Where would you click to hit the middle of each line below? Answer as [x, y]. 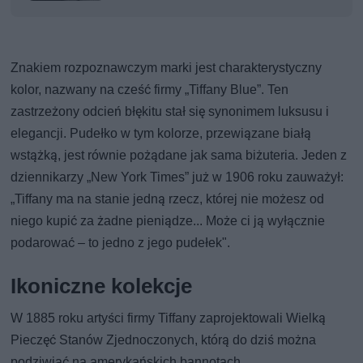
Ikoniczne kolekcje [102, 286]
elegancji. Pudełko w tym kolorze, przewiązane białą [161, 134]
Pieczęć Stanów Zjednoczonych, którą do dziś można [164, 340]
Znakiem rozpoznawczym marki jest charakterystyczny [167, 68]
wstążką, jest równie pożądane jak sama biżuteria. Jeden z [179, 156]
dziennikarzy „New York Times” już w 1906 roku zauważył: [177, 177]
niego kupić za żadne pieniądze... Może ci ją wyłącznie [168, 221]
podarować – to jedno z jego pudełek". [121, 243]
